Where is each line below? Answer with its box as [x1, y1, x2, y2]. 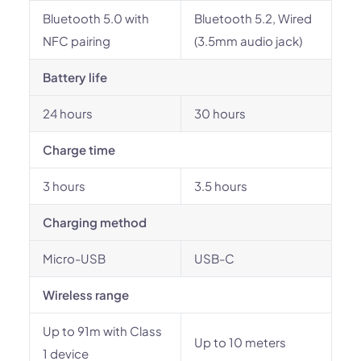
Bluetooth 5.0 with [43, 10, 149, 26]
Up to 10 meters [194, 334, 286, 350]
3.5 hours [194, 178, 247, 193]
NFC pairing [43, 33, 110, 48]
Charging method [43, 214, 147, 230]
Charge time [43, 142, 115, 157]
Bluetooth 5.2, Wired [194, 10, 312, 26]
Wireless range [43, 287, 129, 302]
